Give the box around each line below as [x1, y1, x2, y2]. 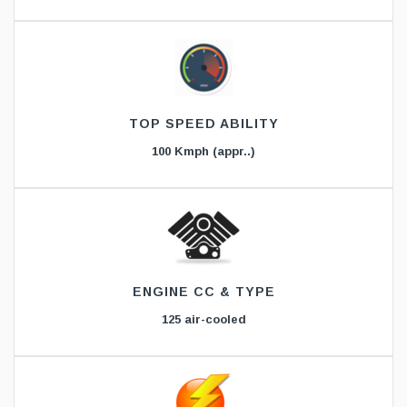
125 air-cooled [161, 313, 246, 327]
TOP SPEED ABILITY [128, 116, 279, 132]
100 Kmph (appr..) [152, 144, 255, 159]
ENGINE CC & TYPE [132, 284, 275, 300]
